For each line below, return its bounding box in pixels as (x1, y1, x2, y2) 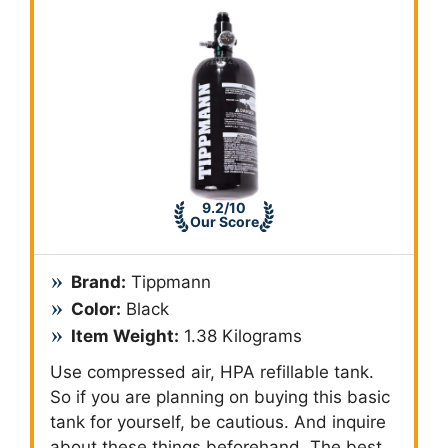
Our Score (189, 212, 259, 230)
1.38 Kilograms (179, 325, 302, 346)
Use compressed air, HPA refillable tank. (50, 361, 374, 382)
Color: (71, 298, 121, 319)
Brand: (71, 271, 126, 292)
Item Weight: (71, 325, 179, 346)
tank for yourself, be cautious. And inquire (50, 411, 386, 432)
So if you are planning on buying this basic (50, 386, 390, 407)
